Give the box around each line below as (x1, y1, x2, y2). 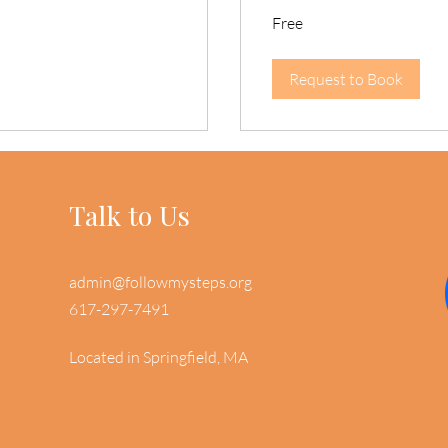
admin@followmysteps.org (68, 271, 252, 292)
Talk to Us (68, 196, 190, 233)
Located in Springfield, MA (68, 346, 248, 367)
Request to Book (289, 68, 403, 89)
